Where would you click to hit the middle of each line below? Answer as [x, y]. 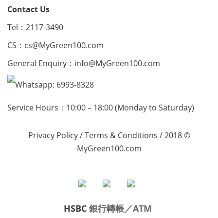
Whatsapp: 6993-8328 [54, 85]
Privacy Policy [53, 135]
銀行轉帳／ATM [120, 208]
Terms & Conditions [121, 135]
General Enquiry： [41, 63]
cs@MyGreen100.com [64, 45]
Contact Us [28, 9]
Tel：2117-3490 [36, 27]
